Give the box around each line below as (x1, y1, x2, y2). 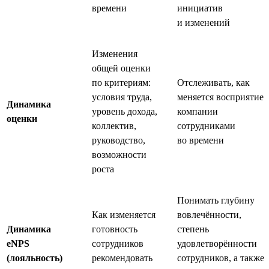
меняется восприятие (177, 91, 264, 102)
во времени (177, 134, 224, 145)
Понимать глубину (177, 195, 255, 205)
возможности (92, 149, 147, 160)
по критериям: (92, 77, 151, 88)
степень (177, 223, 209, 234)
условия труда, (92, 91, 152, 102)
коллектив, (92, 120, 136, 131)
